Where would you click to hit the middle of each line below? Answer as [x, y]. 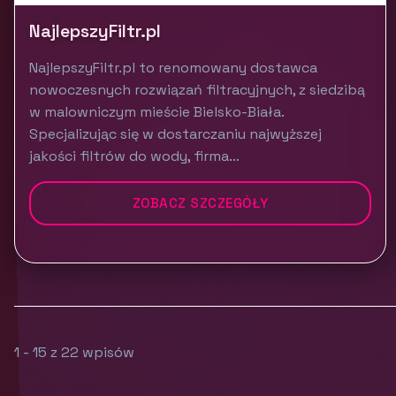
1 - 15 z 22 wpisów [74, 352]
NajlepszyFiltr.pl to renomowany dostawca [173, 68]
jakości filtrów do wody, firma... [134, 156]
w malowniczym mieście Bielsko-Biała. [156, 112]
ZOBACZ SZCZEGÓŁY [200, 203]
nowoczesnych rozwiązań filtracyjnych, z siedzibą [197, 90]
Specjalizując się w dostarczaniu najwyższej [175, 134]
